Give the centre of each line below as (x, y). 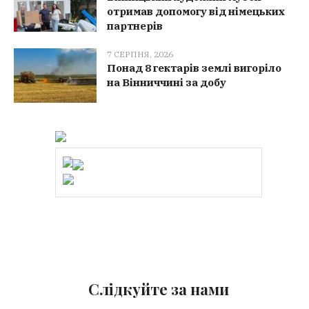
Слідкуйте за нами (158, 289)
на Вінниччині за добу (167, 83)
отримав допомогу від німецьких (196, 12)
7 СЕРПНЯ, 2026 (140, 54)
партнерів (135, 26)
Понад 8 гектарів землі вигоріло (195, 68)
